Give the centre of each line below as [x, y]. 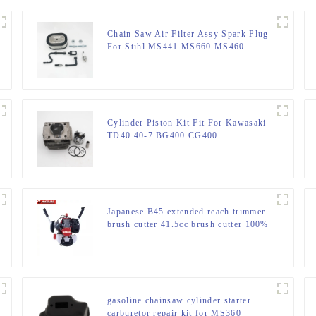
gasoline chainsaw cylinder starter [179, 301]
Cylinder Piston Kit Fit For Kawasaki [187, 123]
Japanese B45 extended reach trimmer [186, 212]
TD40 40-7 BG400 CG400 [162, 136]
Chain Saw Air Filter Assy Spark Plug [188, 34]
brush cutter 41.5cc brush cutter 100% [188, 225]
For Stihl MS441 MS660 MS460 [176, 47]
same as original [141, 237]
